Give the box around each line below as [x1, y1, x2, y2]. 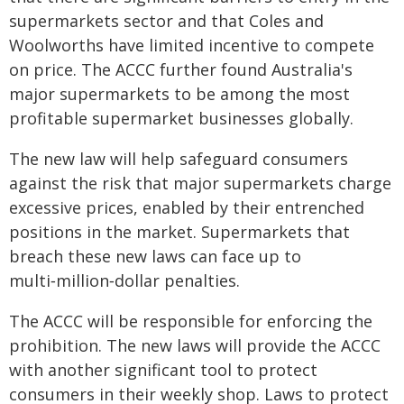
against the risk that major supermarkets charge [9, 172, 391, 194]
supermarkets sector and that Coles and [9, 10, 324, 32]
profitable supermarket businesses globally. [9, 107, 353, 129]
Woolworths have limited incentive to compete [9, 34, 374, 56]
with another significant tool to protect [9, 359, 317, 381]
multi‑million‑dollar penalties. [9, 270, 240, 291]
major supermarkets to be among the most [9, 83, 350, 105]
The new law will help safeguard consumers [9, 148, 348, 170]
